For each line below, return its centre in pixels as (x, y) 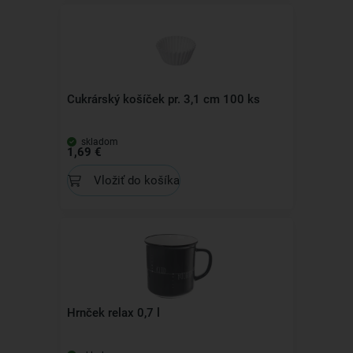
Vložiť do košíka (136, 180)
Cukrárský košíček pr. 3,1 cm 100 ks (163, 99)
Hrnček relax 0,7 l (113, 313)
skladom (98, 142)
